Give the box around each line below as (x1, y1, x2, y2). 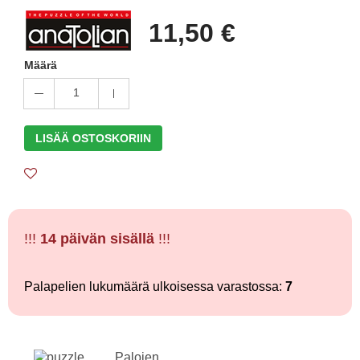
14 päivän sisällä (40, 231, 154, 247)
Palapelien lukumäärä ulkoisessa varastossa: (24, 280, 285, 293)
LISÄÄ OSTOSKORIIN (35, 132, 151, 145)
